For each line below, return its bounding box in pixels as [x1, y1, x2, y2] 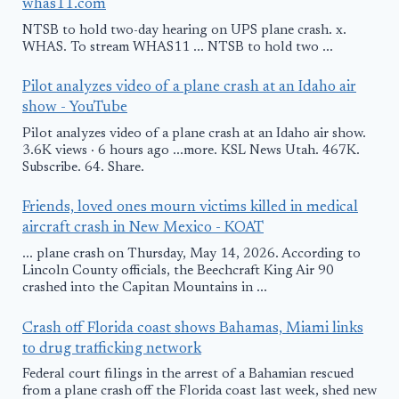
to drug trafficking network [22, 341, 201, 357]
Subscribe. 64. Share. [22, 160, 144, 175]
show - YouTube [22, 101, 127, 117]
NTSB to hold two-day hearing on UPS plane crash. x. [22, 23, 346, 37]
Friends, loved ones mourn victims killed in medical [22, 200, 358, 216]
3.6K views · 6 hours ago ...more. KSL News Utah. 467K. [22, 143, 360, 158]
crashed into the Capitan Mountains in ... [22, 281, 267, 296]
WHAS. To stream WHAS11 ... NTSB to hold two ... [22, 40, 333, 54]
